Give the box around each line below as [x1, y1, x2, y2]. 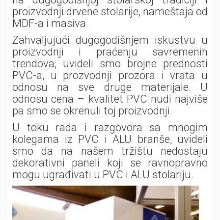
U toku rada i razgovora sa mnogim [12, 121, 208, 134]
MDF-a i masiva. [12, 17, 88, 29]
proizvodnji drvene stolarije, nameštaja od [12, 5, 208, 18]
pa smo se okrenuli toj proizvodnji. [12, 105, 172, 117]
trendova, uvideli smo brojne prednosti [12, 57, 208, 70]
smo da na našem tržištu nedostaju [12, 145, 208, 157]
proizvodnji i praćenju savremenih [12, 46, 208, 58]
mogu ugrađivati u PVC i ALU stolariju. [12, 168, 193, 181]
